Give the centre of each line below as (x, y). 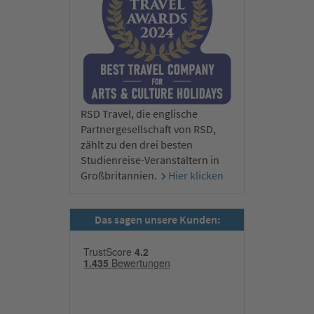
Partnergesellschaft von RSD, (148, 129)
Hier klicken (196, 176)
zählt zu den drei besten (137, 145)
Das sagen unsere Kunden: (157, 220)
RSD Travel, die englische (139, 114)
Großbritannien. (120, 176)
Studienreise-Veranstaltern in (150, 160)
